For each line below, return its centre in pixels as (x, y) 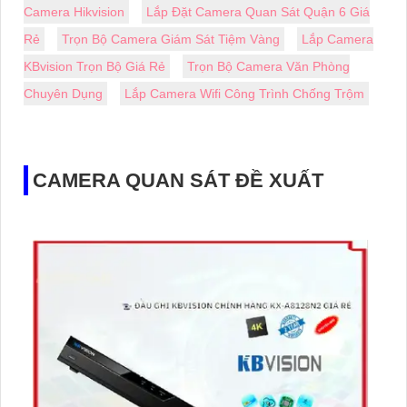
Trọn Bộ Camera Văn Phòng (268, 66)
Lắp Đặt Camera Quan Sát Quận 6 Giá (258, 11)
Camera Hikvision (74, 11)
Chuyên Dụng (63, 93)
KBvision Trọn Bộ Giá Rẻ (94, 66)
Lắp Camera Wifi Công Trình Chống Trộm (244, 93)
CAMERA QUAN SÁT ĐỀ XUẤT (178, 180)
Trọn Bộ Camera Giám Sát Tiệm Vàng (171, 39)
